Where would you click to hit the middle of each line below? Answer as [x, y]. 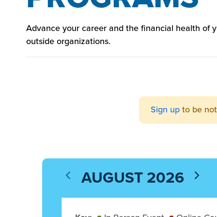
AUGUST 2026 [132, 177]
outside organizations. [68, 41]
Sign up [165, 110]
